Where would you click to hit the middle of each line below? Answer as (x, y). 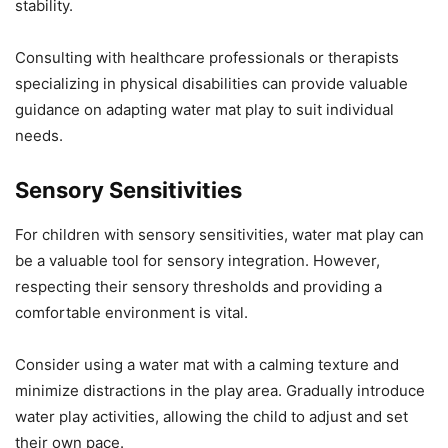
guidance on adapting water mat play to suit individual (204, 109)
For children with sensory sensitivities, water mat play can (219, 234)
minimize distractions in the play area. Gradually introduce (220, 390)
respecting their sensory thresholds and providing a (198, 286)
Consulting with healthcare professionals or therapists (207, 57)
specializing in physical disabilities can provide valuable (211, 83)
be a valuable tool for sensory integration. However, (197, 260)
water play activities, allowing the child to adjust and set (211, 416)
